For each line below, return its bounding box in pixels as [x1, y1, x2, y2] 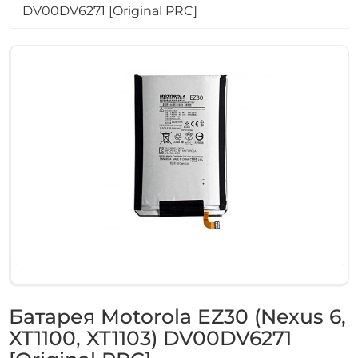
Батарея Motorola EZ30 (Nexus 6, [9, 304, 347, 328]
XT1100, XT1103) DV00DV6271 [9, 325, 292, 350]
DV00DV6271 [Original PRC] [22, 3, 197, 18]
